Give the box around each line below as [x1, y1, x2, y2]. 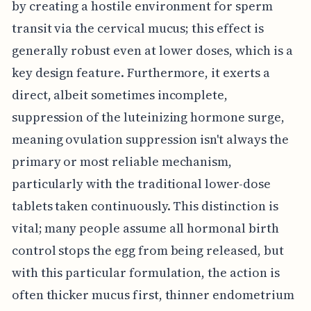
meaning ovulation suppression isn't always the [11, 130, 289, 148]
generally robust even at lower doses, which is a [11, 41, 293, 59]
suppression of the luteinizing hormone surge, [11, 108, 285, 126]
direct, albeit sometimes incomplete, [11, 85, 228, 103]
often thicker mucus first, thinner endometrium [11, 285, 294, 303]
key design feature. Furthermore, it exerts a [11, 63, 270, 81]
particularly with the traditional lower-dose [11, 174, 271, 192]
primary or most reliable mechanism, [11, 152, 233, 170]
